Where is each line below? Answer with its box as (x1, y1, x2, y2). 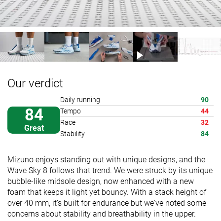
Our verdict (7, 76, 63, 90)
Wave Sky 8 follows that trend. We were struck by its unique (7, 165, 213, 175)
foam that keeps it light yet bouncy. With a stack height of (7, 187, 206, 197)
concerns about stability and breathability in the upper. (7, 209, 196, 219)
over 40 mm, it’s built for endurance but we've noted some (7, 198, 206, 208)
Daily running (60, 95, 100, 104)
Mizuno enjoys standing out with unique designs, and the (7, 154, 205, 164)
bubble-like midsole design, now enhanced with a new (7, 176, 194, 186)
